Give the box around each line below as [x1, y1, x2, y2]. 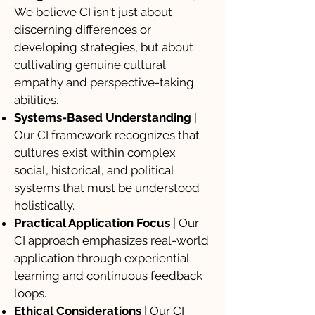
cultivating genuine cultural [14, 58, 165, 72]
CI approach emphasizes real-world [14, 233, 209, 247]
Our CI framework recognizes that [14, 128, 200, 142]
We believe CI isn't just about [14, 5, 172, 19]
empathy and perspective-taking [14, 75, 194, 89]
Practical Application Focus [14, 216, 173, 230]
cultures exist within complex [14, 146, 176, 160]
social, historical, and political [14, 163, 174, 177]
